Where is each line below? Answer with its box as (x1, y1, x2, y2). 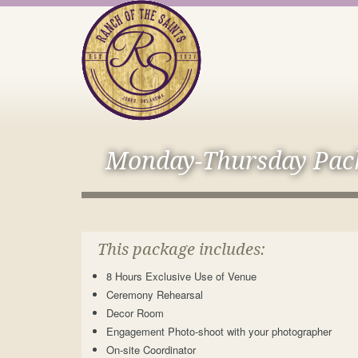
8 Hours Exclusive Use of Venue (106, 268, 257, 284)
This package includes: (93, 240, 265, 259)
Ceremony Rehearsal (106, 287, 203, 302)
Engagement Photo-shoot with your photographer (106, 324, 332, 339)
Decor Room (106, 305, 164, 320)
